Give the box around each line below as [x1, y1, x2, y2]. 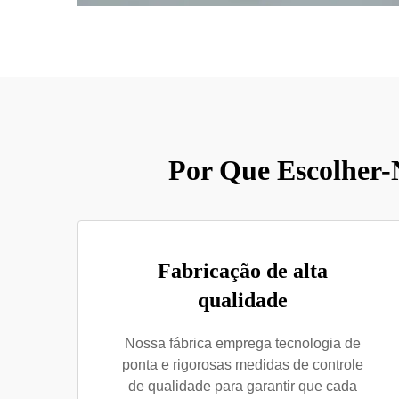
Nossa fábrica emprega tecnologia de [124, 336, 361, 351]
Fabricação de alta [157, 259, 328, 282]
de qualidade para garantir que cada [127, 379, 357, 394]
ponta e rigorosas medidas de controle [121, 357, 363, 372]
